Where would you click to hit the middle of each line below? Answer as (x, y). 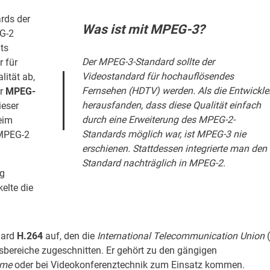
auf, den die (70, 236)
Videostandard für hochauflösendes (158, 76)
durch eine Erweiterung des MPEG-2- (158, 119)
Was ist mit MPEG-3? (143, 30)
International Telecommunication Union (181, 236)
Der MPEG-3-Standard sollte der (148, 61)
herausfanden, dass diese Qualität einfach (171, 105)
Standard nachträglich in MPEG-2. (153, 163)
